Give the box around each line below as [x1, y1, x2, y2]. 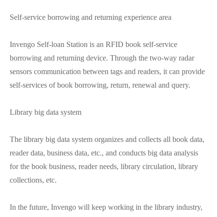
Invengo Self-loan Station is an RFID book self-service [10, 40, 177, 48]
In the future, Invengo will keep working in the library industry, [10, 202, 202, 211]
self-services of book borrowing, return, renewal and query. [10, 80, 190, 89]
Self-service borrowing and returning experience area [10, 13, 171, 21]
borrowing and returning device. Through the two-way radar [10, 53, 194, 62]
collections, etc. [10, 175, 57, 184]
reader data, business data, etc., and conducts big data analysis [10, 148, 198, 157]
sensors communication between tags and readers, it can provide [10, 67, 205, 76]
